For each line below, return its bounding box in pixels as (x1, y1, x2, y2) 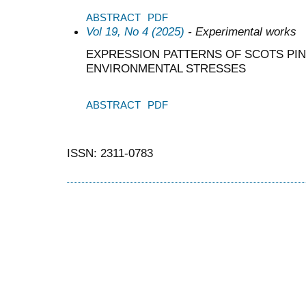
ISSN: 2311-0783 (67, 146, 153, 161)
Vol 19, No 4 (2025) (86, 25, 184, 39)
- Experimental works (184, 25, 296, 39)
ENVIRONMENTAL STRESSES (86, 61, 246, 75)
